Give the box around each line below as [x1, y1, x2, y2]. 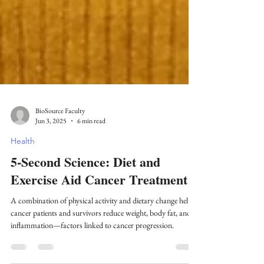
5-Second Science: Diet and [11, 181, 160, 201]
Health [11, 165, 35, 176]
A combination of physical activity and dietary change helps [11, 225, 195, 235]
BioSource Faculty [35, 135, 85, 145]
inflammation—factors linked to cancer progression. [11, 249, 174, 260]
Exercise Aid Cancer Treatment [11, 199, 187, 219]
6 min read [77, 146, 105, 155]
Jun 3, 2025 [35, 146, 67, 155]
